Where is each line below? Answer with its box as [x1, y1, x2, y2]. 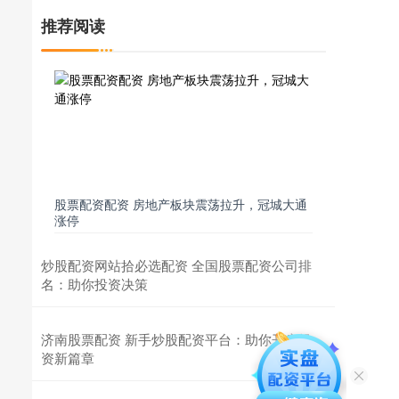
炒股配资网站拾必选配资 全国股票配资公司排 [41, 256, 312, 275]
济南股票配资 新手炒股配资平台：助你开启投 [41, 330, 312, 349]
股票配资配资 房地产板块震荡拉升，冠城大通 [54, 195, 307, 214]
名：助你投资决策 [41, 274, 148, 294]
